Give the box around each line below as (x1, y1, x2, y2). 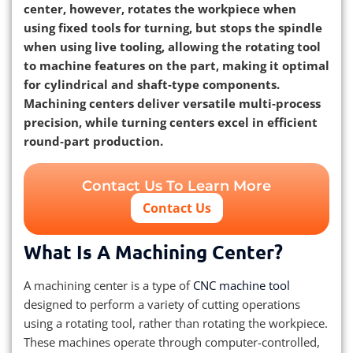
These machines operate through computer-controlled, (24, 334, 320, 351)
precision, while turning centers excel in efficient (24, 114, 318, 131)
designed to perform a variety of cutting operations (24, 296, 300, 313)
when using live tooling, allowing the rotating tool (24, 39, 321, 55)
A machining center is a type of (24, 277, 193, 294)
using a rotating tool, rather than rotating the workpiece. (24, 315, 328, 332)
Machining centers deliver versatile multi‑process (24, 95, 321, 112)
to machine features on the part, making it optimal (24, 58, 329, 74)
